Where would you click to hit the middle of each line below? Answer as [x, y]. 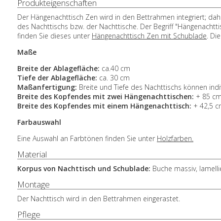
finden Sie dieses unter [55, 36]
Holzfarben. [175, 138]
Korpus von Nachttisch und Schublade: [85, 168]
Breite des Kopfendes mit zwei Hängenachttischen [105, 96]
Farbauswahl [39, 122]
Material [32, 154]
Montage [34, 184]
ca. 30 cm [114, 78]
